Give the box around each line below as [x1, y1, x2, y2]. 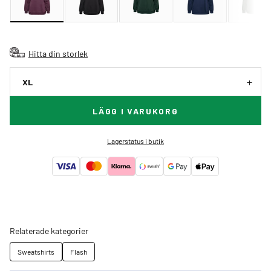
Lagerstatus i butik [106, 136, 164, 146]
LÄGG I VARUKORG [93, 106, 178, 117]
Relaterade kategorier [10, 225, 88, 237]
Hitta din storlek [28, 48, 88, 59]
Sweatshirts [18, 247, 54, 257]
